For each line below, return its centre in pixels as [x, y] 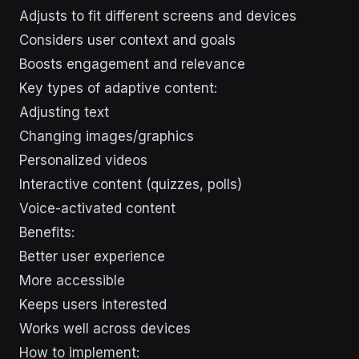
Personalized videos [83, 160]
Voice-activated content [97, 208]
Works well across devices [105, 328]
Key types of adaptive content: [118, 88]
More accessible [72, 280]
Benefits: [47, 232]
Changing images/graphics [107, 136]
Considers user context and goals [127, 40]
